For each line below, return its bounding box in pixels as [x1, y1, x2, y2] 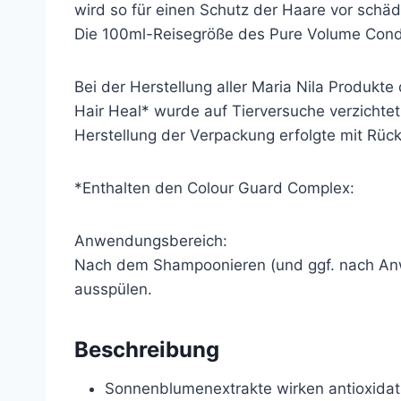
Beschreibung [74, 337, 219, 363]
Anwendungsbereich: [74, 232, 227, 250]
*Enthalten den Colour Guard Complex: [74, 179, 354, 197]
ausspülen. [74, 280, 152, 298]
